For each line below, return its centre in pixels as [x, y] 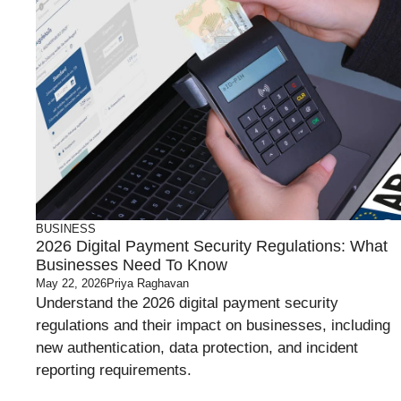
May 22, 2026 [71, 283]
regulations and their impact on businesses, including [213, 325]
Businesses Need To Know [132, 265]
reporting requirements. [114, 370]
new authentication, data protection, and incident [197, 348]
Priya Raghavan [148, 283]
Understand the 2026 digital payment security [187, 303]
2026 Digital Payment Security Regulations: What [212, 246]
